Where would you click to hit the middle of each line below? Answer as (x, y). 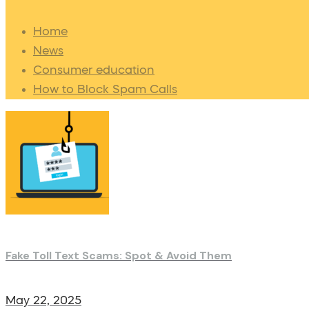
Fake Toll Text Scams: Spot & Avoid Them (119, 256)
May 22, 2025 (43, 301)
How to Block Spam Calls (105, 89)
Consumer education (94, 70)
